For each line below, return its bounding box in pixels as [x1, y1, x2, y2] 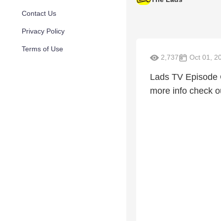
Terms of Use [22, 45, 63, 53]
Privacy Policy [22, 27, 65, 35]
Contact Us [22, 9, 56, 17]
